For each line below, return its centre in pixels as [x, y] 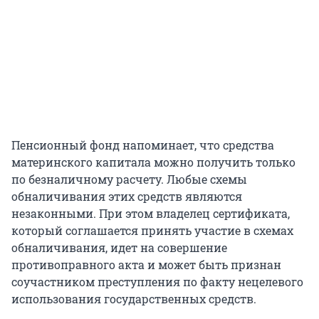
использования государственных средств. [134, 299]
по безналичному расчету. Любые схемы [129, 179]
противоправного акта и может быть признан [146, 265]
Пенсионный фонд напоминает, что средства [143, 145]
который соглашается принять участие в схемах [152, 231]
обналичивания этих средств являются [127, 197]
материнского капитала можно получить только [153, 162]
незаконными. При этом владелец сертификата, [151, 214]
